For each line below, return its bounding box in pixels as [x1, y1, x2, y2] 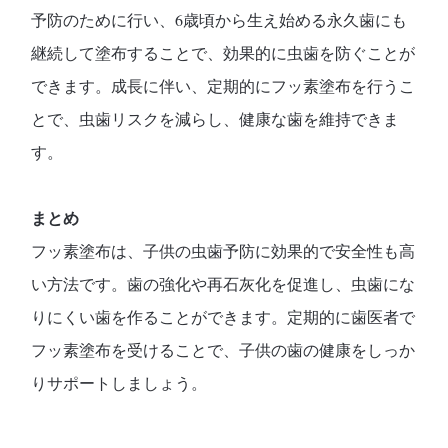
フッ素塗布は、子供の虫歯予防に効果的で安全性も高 [31, 240, 416, 262]
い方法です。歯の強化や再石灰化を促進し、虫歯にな [31, 273, 416, 295]
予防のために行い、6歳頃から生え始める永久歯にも [31, 9, 408, 31]
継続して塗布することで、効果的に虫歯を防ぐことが [31, 42, 416, 64]
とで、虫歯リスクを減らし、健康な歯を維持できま [31, 108, 400, 130]
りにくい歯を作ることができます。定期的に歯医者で [31, 306, 416, 328]
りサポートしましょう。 [31, 372, 208, 394]
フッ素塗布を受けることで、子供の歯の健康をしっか [31, 339, 416, 361]
